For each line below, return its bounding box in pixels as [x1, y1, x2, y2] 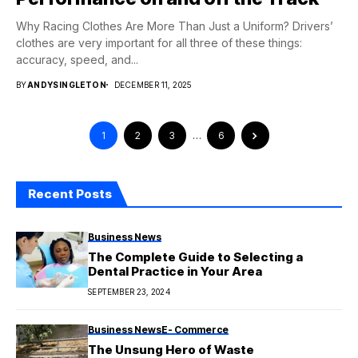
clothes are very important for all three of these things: [16, 35, 302, 50]
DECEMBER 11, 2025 [114, 79, 192, 89]
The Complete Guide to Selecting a [88, 249, 303, 265]
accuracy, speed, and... [16, 52, 138, 66]
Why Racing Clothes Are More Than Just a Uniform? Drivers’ [16, 18, 333, 33]
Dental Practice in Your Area [88, 263, 262, 279]
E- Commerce [161, 323, 229, 336]
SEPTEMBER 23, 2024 [88, 286, 171, 296]
